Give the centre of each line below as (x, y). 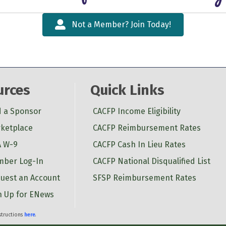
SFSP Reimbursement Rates (144, 178)
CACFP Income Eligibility (136, 111)
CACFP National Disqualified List (151, 161)
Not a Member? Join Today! (121, 24)
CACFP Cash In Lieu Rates (139, 144)
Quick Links (127, 90)
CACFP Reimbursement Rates (147, 128)
